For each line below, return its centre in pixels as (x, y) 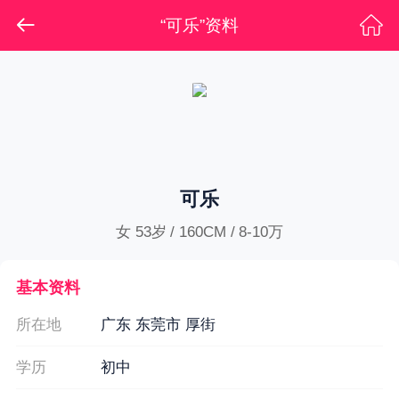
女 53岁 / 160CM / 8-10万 (199, 232)
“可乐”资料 (199, 25)
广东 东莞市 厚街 (158, 325)
